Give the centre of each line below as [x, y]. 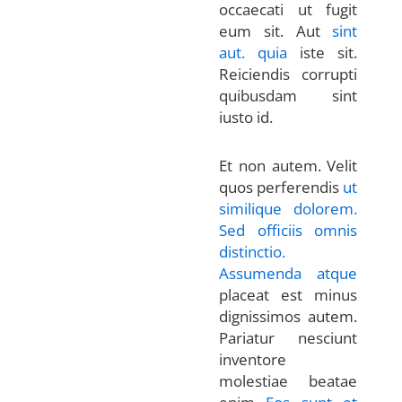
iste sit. [323, 53]
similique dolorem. [288, 208]
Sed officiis [261, 230]
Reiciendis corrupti [288, 74]
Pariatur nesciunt [288, 337]
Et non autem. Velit [288, 165]
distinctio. [252, 251]
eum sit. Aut [276, 31]
